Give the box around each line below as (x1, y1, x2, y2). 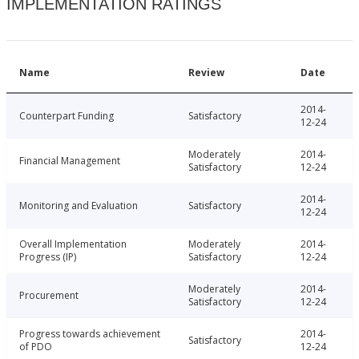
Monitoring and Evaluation (19, 199, 138, 213)
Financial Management (19, 154, 120, 168)
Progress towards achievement (19, 327, 160, 341)
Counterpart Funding (19, 109, 114, 123)
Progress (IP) (19, 250, 76, 264)
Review (188, 66, 224, 80)
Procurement (19, 288, 79, 303)
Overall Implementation (19, 237, 127, 252)
